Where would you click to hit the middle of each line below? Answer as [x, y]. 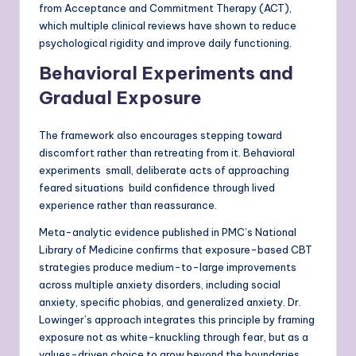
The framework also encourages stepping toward [161, 135]
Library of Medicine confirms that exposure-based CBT [176, 250]
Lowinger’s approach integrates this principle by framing [177, 320]
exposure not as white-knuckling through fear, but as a [174, 337]
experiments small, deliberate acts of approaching [164, 170]
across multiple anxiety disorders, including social [160, 285]
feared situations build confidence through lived [157, 188]
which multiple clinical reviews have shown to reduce [168, 26]
